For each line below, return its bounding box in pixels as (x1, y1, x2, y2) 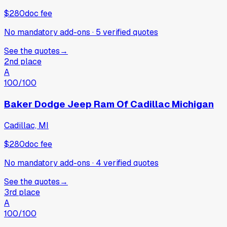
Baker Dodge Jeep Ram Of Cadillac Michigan (4, 97, 214, 110)
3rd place (4, 186, 40, 198)
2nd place (4, 56, 42, 67)
